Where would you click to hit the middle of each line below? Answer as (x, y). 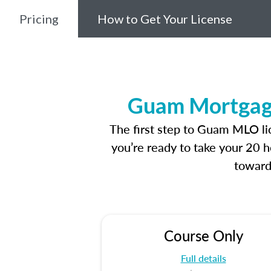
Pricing (39, 19)
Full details (203, 258)
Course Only (203, 235)
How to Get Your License (165, 19)
